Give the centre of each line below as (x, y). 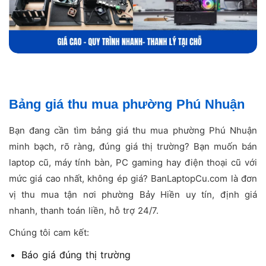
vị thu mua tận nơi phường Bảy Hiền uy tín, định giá (133, 195)
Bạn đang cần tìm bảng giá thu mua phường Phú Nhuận (133, 131)
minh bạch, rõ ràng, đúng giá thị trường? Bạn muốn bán (133, 147)
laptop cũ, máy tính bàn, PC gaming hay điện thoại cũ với (133, 163)
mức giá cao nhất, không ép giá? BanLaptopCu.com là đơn (133, 179)
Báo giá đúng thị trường (76, 255)
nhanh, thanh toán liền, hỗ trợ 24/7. (84, 211)
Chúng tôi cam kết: (49, 233)
